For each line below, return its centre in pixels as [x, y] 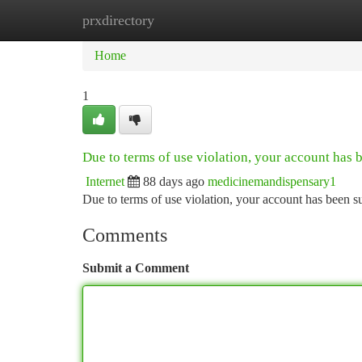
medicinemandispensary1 [272, 181]
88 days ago [174, 181]
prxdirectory [118, 20]
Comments [125, 235]
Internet [105, 181]
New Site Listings [208, 20]
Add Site [301, 20]
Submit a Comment [136, 268]
